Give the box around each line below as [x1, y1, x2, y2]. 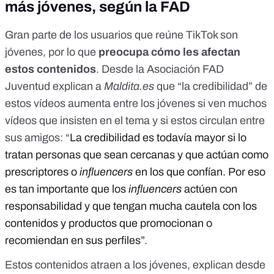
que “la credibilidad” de [154, 80, 267, 93]
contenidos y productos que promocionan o [5, 217, 212, 230]
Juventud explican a [5, 80, 104, 93]
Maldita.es [104, 80, 154, 93]
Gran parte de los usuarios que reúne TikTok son [5, 29, 238, 42]
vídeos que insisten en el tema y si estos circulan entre [5, 114, 265, 127]
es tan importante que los [5, 183, 128, 196]
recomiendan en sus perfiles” [5, 234, 144, 247]
